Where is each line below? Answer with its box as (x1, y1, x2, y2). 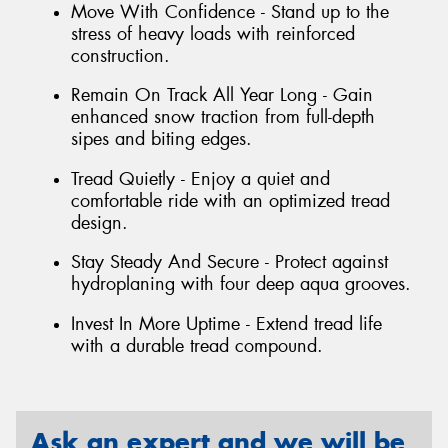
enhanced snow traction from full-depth (71, 105, 375, 130)
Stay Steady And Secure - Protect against (71, 250, 388, 275)
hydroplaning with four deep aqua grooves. (71, 272, 411, 297)
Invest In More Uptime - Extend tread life (71, 312, 382, 336)
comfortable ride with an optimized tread (71, 188, 390, 213)
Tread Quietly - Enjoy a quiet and (71, 166, 330, 191)
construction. (71, 43, 170, 68)
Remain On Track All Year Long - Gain (71, 83, 373, 108)
